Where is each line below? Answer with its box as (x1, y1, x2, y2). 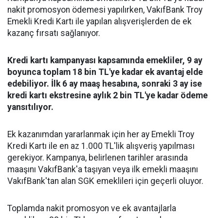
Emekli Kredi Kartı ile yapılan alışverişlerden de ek (7, 16, 192, 26)
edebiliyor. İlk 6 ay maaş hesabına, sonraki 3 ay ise (7, 78, 202, 89)
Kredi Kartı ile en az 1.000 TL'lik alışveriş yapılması (7, 141, 195, 151)
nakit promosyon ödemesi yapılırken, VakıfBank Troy (7, 4, 202, 15)
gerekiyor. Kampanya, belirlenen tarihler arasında (7, 152, 188, 163)
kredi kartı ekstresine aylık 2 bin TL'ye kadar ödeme (7, 90, 208, 100)
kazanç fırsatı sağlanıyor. (7, 28, 100, 38)
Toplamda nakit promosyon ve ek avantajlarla (7, 203, 176, 213)
